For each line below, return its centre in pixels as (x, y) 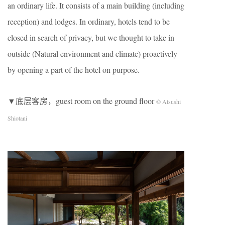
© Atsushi (167, 101)
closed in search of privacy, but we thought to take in (91, 37)
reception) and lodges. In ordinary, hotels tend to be (89, 21)
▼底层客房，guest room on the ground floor (81, 100)
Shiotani (17, 118)
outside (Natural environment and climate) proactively (92, 53)
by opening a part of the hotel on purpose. (74, 69)
